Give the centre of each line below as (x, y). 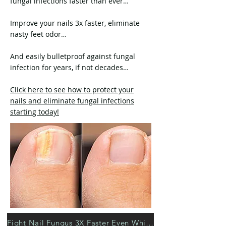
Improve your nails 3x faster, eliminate (75, 23)
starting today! (35, 112)
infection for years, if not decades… (69, 67)
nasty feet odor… (38, 34)
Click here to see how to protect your (72, 90)
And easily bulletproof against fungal (73, 56)
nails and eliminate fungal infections (72, 101)
